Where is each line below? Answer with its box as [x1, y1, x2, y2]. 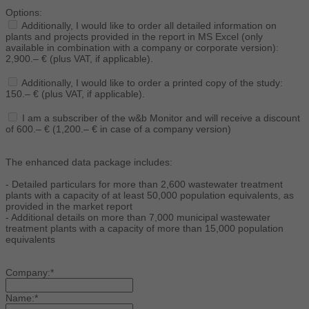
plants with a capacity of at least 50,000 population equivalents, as [6, 190, 294, 201]
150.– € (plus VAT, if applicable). [6, 88, 145, 100]
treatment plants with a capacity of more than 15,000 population [6, 223, 283, 235]
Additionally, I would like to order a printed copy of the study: [19, 77, 283, 89]
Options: [6, 7, 42, 19]
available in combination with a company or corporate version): [6, 42, 279, 54]
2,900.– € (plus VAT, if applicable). [6, 53, 153, 65]
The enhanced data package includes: [6, 157, 172, 168]
